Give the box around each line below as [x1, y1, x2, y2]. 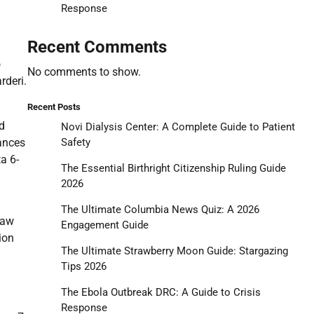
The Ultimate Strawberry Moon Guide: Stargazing [60, 244, 288, 257]
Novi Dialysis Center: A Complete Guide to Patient [60, 120, 295, 133]
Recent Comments [27, 36, 167, 57]
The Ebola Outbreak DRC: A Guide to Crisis [60, 285, 261, 299]
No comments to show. [27, 64, 141, 78]
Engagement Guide [60, 218, 149, 231]
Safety [60, 135, 90, 149]
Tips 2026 [60, 259, 107, 273]
